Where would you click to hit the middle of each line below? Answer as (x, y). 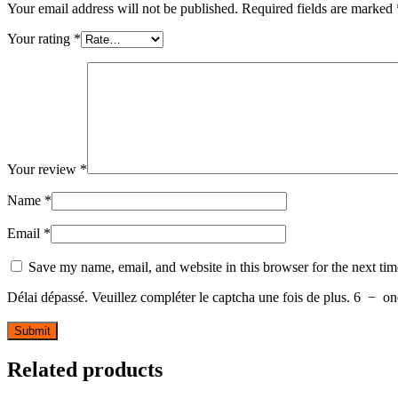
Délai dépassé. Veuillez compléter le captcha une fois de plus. (179, 298)
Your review (44, 170)
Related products (85, 370)
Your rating (40, 39)
